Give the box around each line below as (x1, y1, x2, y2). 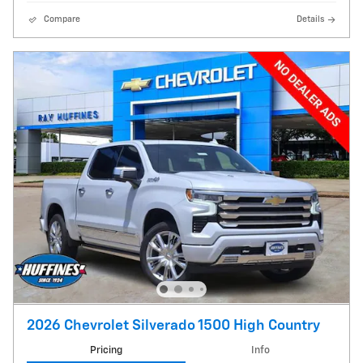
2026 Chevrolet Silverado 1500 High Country (27, 318, 320, 333)
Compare (44, 15, 80, 23)
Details (297, 15, 324, 23)
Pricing (89, 344, 122, 356)
